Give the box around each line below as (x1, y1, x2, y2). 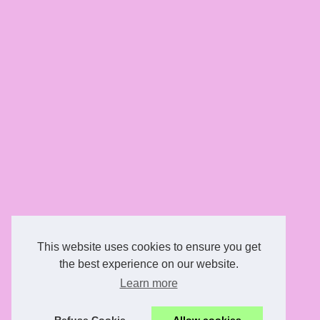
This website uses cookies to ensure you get (36, 241, 261, 254)
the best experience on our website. (59, 258, 239, 271)
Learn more (119, 277, 178, 290)
